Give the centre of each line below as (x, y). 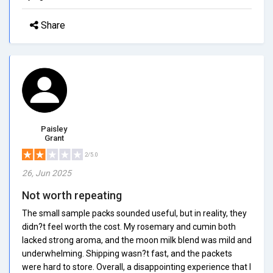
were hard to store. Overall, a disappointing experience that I (136, 267)
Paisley (54, 129)
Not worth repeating (72, 195)
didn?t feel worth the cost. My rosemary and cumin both (129, 226)
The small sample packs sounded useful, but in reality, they (134, 213)
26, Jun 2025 (47, 173)
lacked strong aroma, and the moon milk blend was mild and (137, 240)
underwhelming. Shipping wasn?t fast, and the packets (127, 253)
